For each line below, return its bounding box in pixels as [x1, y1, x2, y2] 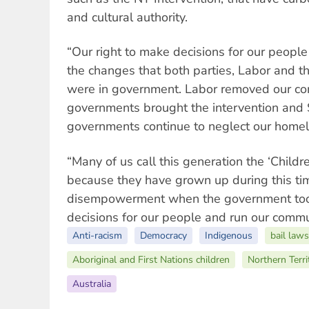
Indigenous [205, 228, 252, 242]
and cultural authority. [67, 9, 188, 26]
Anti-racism [72, 228, 122, 242]
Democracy [140, 228, 187, 242]
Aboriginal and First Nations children [72, 252, 230, 266]
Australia [72, 277, 111, 290]
